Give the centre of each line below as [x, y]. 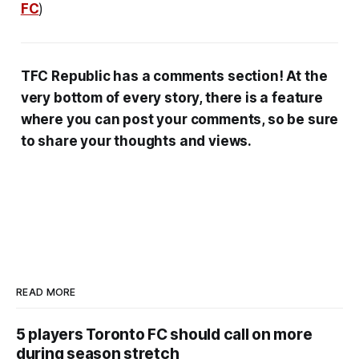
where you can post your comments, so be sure [179, 119]
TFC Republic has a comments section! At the [174, 76]
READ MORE [46, 292]
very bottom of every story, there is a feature [171, 97]
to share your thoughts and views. [136, 141]
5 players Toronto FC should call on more [164, 335]
